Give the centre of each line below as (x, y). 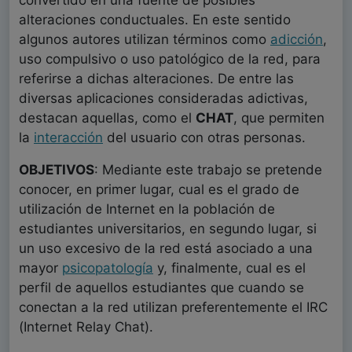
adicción (297, 40)
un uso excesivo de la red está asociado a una (166, 249)
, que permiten (279, 118)
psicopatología (108, 268)
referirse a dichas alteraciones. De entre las (156, 79)
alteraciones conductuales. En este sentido (155, 20)
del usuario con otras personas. (204, 138)
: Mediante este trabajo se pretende (208, 170)
